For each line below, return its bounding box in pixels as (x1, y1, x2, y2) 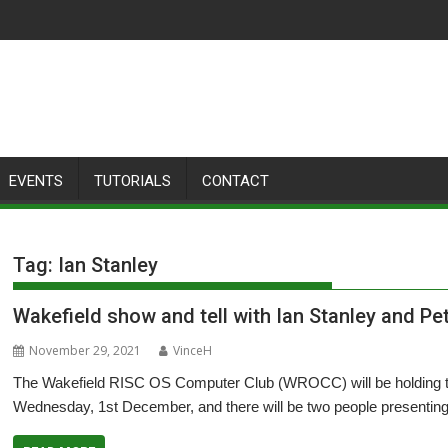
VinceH (173, 342, 213, 359)
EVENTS (9, 172, 63, 190)
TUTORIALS (94, 172, 171, 190)
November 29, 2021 (29, 342, 142, 359)
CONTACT (202, 172, 269, 190)
